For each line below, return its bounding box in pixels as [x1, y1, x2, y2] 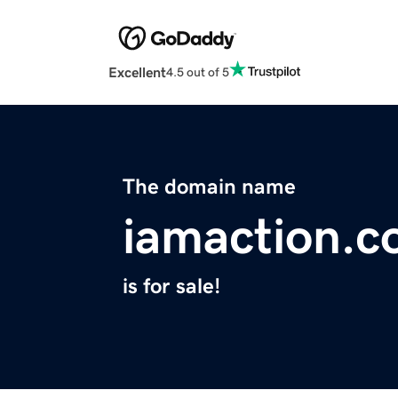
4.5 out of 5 [166, 65, 229, 78]
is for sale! [123, 275, 220, 298]
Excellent [108, 65, 166, 80]
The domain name [123, 176, 296, 198]
